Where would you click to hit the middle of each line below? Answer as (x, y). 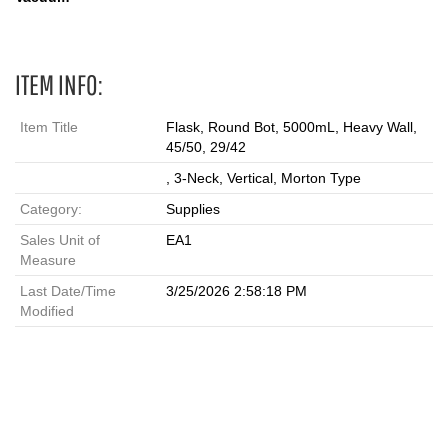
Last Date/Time (68, 291)
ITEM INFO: (59, 84)
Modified (47, 311)
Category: (51, 209)
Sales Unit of (60, 240)
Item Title (49, 127)
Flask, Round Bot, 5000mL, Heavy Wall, (291, 127)
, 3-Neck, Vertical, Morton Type (263, 178)
